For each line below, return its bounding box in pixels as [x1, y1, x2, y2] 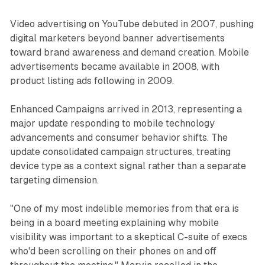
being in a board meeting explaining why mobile [9, 216, 219, 228]
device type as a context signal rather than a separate [9, 160, 246, 172]
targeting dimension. [9, 174, 99, 186]
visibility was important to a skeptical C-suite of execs [9, 231, 247, 243]
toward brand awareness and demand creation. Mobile [9, 46, 249, 58]
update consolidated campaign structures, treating [9, 146, 231, 157]
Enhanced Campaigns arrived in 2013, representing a [9, 103, 242, 115]
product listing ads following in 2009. [9, 75, 174, 86]
